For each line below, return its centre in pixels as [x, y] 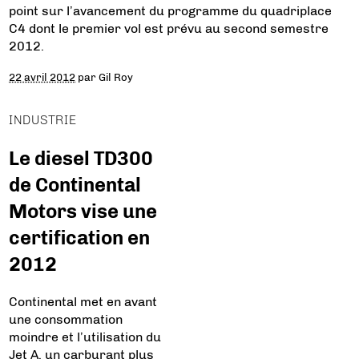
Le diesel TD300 [81, 159]
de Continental [75, 185]
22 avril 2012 [42, 77]
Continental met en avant [83, 302]
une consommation [66, 320]
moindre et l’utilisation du [85, 337]
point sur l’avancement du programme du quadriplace [171, 11]
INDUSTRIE [43, 120]
